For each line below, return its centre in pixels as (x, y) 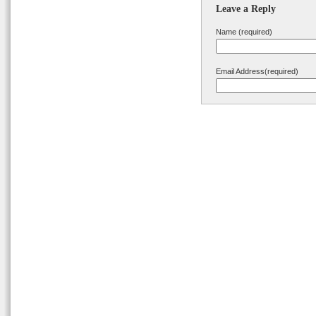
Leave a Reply (246, 8)
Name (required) (244, 32)
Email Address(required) (257, 71)
